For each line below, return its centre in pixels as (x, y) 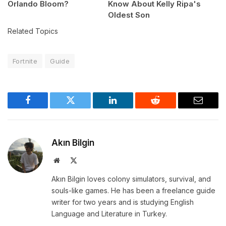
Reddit (167, 108)
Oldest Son (129, 15)
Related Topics (33, 31)
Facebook (45, 108)
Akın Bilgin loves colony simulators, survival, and (131, 179)
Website (70, 160)
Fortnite (25, 61)
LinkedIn (129, 108)
